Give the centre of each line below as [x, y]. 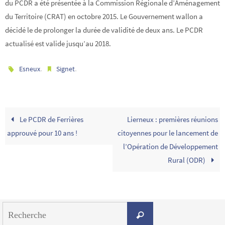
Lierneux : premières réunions [172, 120]
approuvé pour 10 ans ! [42, 133]
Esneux [30, 69]
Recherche [153, 214]
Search [162, 208]
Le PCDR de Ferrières [50, 120]
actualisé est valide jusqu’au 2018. [58, 43]
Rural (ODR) [188, 160]
